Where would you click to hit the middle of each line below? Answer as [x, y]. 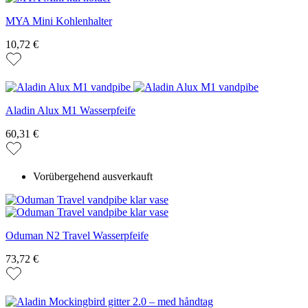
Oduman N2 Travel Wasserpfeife [77, 236]
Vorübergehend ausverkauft [93, 177]
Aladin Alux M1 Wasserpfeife [70, 111]
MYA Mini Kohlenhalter [59, 21]
